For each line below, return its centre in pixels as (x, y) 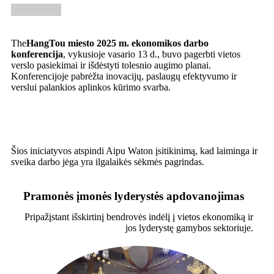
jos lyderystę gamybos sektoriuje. (189, 228)
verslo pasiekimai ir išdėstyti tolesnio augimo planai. (111, 65)
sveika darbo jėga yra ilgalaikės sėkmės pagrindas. (108, 161)
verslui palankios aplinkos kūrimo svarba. (91, 87)
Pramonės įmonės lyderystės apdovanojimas (134, 196)
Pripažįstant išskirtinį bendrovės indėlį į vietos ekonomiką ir (139, 217)
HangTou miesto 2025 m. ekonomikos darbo (117, 43)
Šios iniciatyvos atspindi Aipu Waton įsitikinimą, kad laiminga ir (134, 150)
